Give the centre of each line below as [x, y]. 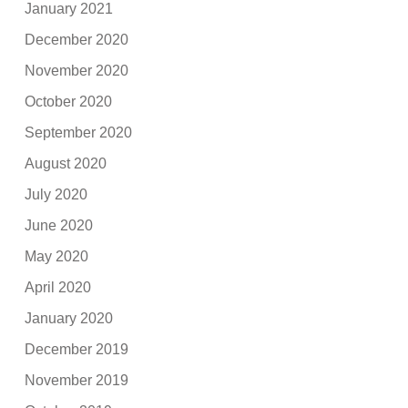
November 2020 [77, 70]
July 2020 [56, 194]
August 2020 [66, 163]
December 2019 [77, 349]
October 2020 [69, 101]
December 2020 [77, 39]
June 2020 [59, 225]
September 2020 [79, 132]
